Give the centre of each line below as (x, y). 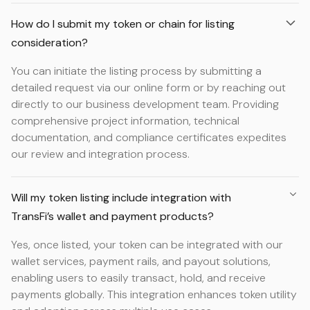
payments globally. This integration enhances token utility (154, 294)
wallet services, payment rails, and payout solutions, (141, 261)
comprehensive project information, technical (125, 121)
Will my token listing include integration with (121, 198)
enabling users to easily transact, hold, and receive (138, 278)
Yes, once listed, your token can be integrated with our (147, 245)
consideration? (49, 43)
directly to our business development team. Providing (145, 104)
